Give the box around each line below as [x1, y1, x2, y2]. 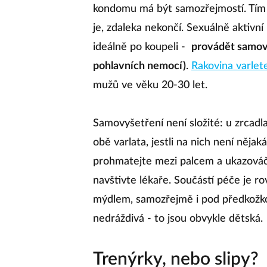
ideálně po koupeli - [93, 42, 188, 52]
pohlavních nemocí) [93, 61, 186, 72]
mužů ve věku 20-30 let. [93, 80, 207, 91]
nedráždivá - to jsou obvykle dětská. [93, 213, 263, 224]
